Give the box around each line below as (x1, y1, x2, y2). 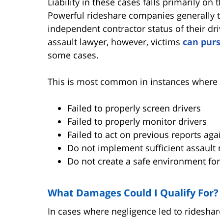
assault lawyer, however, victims (48, 35, 183, 48)
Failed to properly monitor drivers (67, 115, 207, 127)
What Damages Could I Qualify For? (48, 186, 219, 199)
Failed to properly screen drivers (67, 102, 201, 114)
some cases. (48, 49, 99, 61)
